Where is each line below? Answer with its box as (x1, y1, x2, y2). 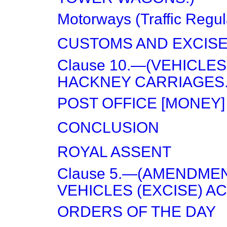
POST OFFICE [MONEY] (57, 95, 225, 111)
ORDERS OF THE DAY (57, 203, 216, 220)
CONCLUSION (57, 119, 159, 136)
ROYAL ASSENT (57, 143, 171, 160)
